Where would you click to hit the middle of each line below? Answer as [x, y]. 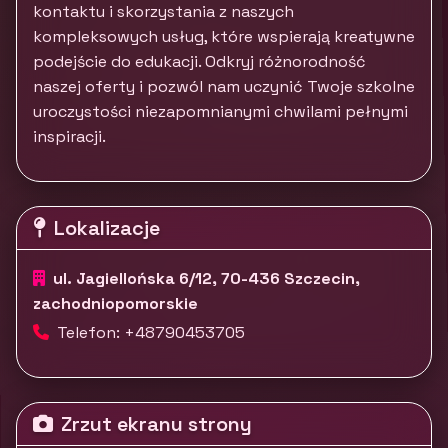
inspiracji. [69, 136]
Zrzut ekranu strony [156, 424]
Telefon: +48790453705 [151, 332]
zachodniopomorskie [115, 303]
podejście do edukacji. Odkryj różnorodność [199, 61]
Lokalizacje [107, 228]
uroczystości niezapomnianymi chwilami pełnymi [220, 111]
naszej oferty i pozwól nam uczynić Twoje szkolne [224, 86]
